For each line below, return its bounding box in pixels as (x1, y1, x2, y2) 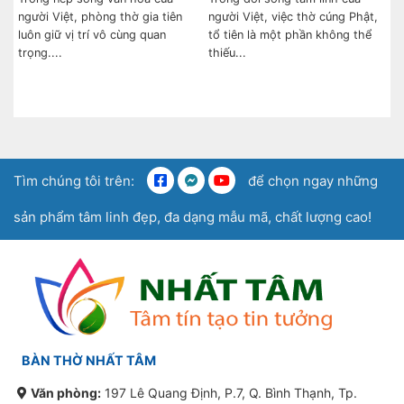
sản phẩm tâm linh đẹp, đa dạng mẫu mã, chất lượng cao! (14, 207, 372, 225)
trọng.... (18, 45, 62, 60)
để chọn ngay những (244, 171, 378, 189)
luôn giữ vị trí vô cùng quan (18, 27, 166, 41)
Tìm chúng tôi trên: (14, 171, 138, 189)
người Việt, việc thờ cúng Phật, (208, 9, 378, 23)
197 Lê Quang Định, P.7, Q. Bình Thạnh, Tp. (101, 384, 357, 400)
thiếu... (208, 45, 246, 60)
